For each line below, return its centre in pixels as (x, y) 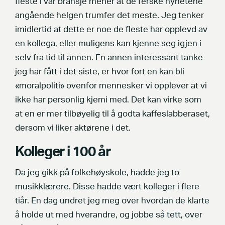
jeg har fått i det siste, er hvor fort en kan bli (100, 72)
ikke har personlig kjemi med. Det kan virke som (108, 100)
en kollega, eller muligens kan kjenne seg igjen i (108, 44)
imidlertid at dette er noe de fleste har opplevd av (111, 30)
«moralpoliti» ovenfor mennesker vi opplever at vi (111, 86)
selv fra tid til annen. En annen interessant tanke (109, 58)
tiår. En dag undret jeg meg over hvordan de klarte (112, 201)
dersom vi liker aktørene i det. (73, 128)
